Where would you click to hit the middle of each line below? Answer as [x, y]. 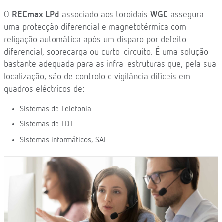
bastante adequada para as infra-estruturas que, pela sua [110, 64]
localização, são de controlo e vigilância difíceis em [97, 77]
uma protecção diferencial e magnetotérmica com [95, 27]
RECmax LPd [36, 15]
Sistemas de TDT [47, 125]
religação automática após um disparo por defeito [95, 39]
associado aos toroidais [105, 15]
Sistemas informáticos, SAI [63, 140]
